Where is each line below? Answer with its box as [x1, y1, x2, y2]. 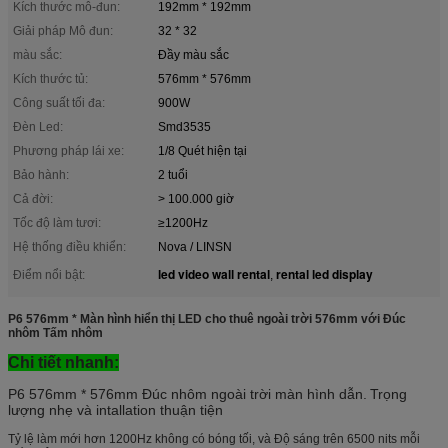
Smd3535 [158, 119, 211, 134]
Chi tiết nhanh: [8, 353, 119, 371]
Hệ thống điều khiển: [13, 239, 126, 254]
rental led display [276, 264, 373, 283]
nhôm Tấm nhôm [8, 325, 103, 340]
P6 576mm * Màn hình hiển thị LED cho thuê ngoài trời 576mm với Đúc [8, 311, 406, 326]
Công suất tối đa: [13, 95, 105, 110]
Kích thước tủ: [13, 71, 88, 86]
